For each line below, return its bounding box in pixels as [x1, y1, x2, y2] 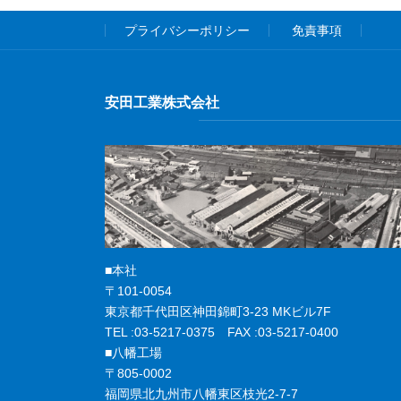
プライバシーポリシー [124, 22, 250, 38]
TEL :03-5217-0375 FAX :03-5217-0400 [105, 325, 338, 340]
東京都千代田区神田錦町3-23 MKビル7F [105, 304, 331, 320]
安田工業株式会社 [105, 94, 219, 110]
